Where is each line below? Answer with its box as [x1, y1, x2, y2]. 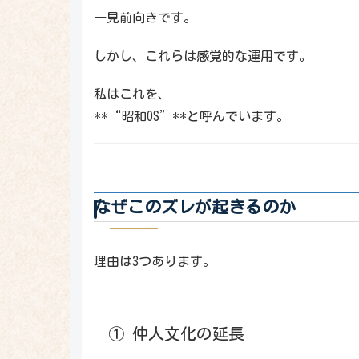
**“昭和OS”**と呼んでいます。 [94, 109, 289, 123]
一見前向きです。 [94, 11, 196, 25]
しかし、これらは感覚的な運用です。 [94, 49, 312, 63]
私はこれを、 [94, 87, 171, 100]
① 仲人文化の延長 [108, 325, 244, 341]
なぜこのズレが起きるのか [94, 198, 296, 216]
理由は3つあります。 [94, 254, 216, 268]
